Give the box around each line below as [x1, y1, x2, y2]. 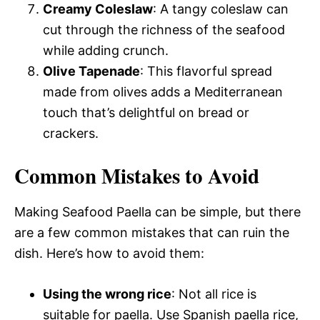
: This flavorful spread [140, 63, 272, 79]
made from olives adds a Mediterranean [43, 84, 283, 99]
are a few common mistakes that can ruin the [14, 224, 289, 240]
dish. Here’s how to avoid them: [14, 245, 204, 261]
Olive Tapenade [43, 63, 140, 79]
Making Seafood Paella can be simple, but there [14, 204, 301, 219]
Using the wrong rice [43, 286, 171, 301]
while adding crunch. [43, 42, 169, 58]
